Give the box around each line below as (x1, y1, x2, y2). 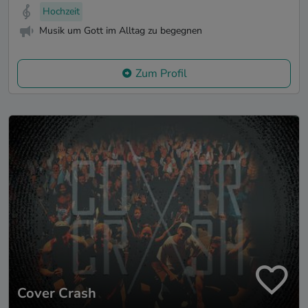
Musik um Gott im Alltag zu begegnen (39, 24, 202, 38)
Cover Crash (17, 283, 96, 302)
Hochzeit (43, 4, 80, 18)
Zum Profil (135, 66, 187, 82)
